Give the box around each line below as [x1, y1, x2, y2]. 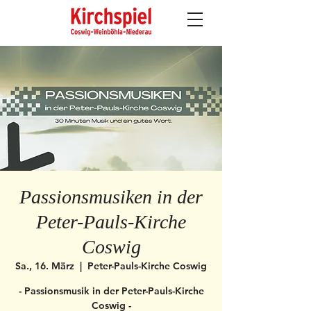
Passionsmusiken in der [19, 186, 203, 208]
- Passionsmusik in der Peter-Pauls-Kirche [18, 285, 204, 297]
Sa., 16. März [15, 260, 74, 272]
